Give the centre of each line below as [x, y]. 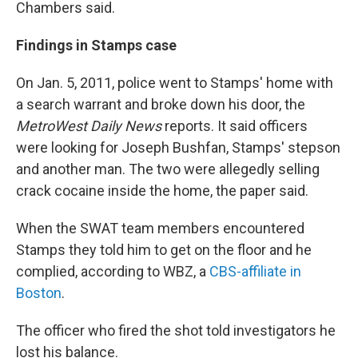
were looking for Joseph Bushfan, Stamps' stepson [178, 147]
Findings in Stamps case [96, 45]
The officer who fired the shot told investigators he [176, 330]
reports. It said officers [236, 126]
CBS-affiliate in [255, 271]
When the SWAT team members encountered [160, 228]
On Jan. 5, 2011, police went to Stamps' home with [175, 83]
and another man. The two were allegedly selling [168, 169]
